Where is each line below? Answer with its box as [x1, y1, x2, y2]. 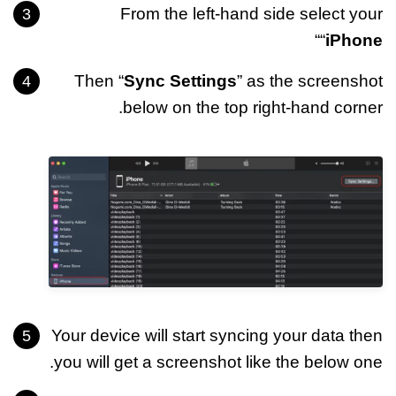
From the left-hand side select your [120, 4, 383, 23]
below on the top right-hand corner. [123, 97, 383, 117]
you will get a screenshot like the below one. [54, 352, 383, 371]
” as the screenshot [237, 71, 383, 90]
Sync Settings [124, 71, 237, 90]
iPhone [325, 30, 383, 49]
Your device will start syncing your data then [51, 325, 383, 345]
